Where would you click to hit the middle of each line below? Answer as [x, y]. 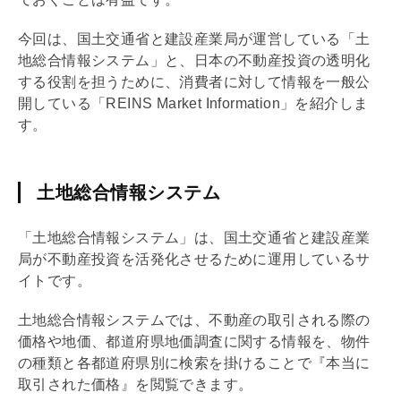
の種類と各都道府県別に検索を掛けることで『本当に [194, 363]
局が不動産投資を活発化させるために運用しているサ [194, 259]
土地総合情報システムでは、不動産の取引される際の [194, 320]
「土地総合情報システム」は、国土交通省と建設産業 [194, 237]
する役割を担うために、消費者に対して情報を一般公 [194, 81]
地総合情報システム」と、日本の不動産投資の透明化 [194, 60]
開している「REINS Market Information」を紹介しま [193, 103]
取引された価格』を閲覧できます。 [136, 384]
